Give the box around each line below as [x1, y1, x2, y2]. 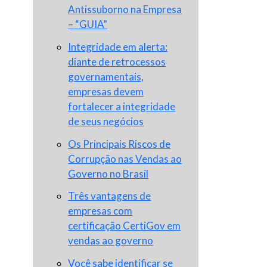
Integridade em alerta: [68, 40, 168, 53]
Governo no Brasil [68, 167, 149, 180]
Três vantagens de [68, 190, 151, 203]
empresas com [68, 204, 133, 218]
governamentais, [68, 70, 144, 83]
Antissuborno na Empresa [68, 3, 182, 16]
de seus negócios [68, 114, 144, 128]
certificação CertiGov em [68, 219, 181, 232]
